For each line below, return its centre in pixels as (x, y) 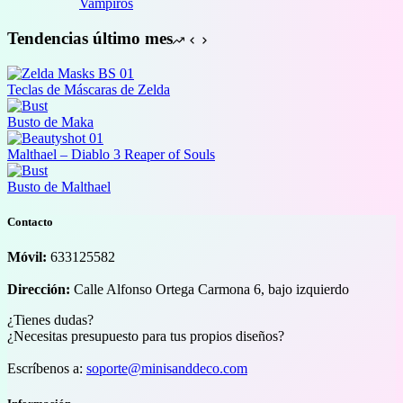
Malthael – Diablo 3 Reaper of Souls (111, 154)
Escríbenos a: (47, 369)
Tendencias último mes (90, 39)
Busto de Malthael (59, 186)
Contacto (30, 221)
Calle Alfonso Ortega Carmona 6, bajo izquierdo (210, 290)
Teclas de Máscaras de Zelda (89, 89)
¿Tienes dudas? (50, 320)
